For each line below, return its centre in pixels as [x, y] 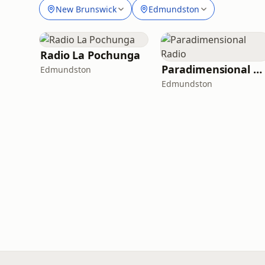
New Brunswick [86, 9]
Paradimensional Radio [257, 69]
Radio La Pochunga [90, 55]
